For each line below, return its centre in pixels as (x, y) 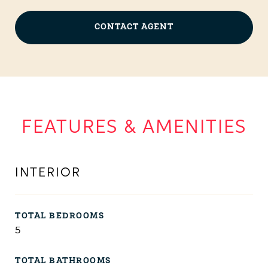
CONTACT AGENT (134, 27)
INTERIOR (48, 173)
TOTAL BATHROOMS (63, 261)
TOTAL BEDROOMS (60, 216)
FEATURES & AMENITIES (134, 128)
